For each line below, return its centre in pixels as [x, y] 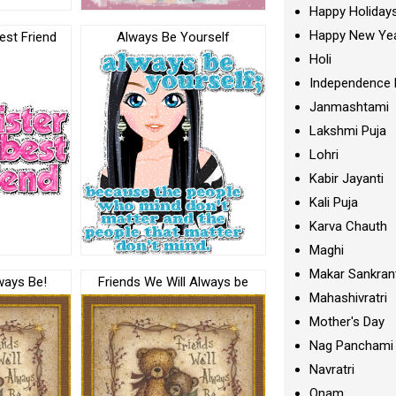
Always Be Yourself [174, 37]
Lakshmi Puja [348, 131]
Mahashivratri [349, 298]
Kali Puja [334, 202]
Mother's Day [347, 322]
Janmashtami [350, 107]
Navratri [332, 369]
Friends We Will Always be [174, 282]
